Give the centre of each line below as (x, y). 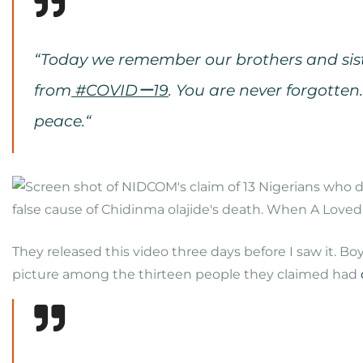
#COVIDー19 (120, 90)
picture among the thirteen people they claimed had (186, 274)
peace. (60, 121)
